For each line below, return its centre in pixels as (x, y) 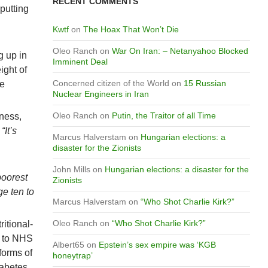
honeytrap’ (72, 255)
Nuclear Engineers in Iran (100, 94)
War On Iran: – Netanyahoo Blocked (180, 51)
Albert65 (68, 245)
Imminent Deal (80, 62)
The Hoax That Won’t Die (131, 29)
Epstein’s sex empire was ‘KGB (157, 245)
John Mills (71, 169)
